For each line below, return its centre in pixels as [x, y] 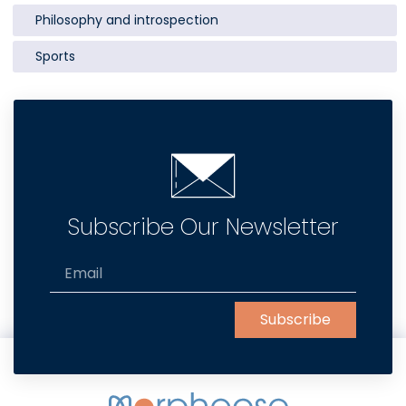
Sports [56, 57]
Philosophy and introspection [127, 20]
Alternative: [91, 349]
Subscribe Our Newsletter [203, 227]
